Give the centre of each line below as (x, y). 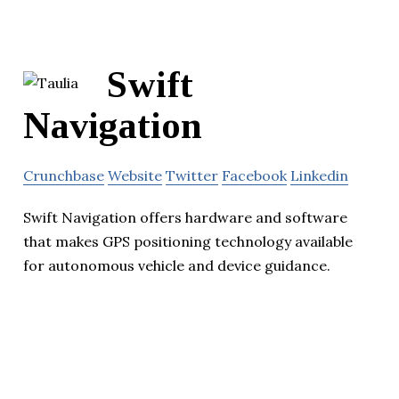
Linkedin (319, 175)
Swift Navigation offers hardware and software (185, 217)
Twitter (192, 175)
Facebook (254, 175)
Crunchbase (64, 175)
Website (135, 175)
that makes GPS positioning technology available (188, 241)
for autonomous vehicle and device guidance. (177, 265)
